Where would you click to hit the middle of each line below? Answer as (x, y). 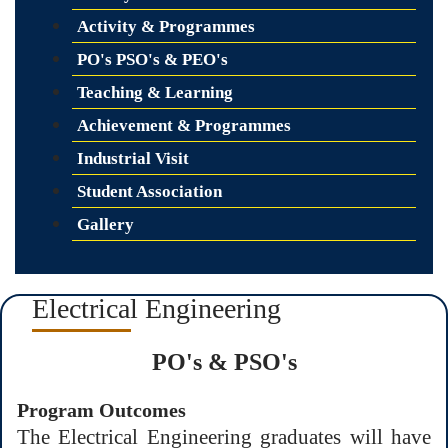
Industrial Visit (133, 158)
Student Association (149, 191)
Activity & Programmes (166, 26)
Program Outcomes (101, 409)
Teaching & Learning (155, 92)
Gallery (105, 224)
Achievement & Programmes (184, 125)
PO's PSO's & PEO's (152, 59)
